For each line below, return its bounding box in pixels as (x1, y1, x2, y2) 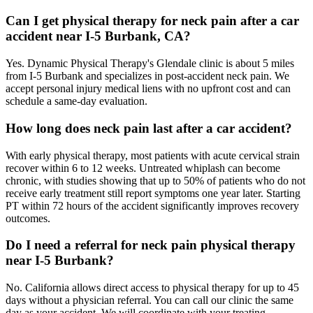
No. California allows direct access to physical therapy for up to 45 (6, 282, 299, 294)
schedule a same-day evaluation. (6, 95, 147, 108)
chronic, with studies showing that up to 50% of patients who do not (6, 174, 305, 187)
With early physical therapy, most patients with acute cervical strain (6, 149, 300, 161)
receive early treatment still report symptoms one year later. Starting (6, 187, 300, 199)
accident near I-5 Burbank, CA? (6, 29, 191, 44)
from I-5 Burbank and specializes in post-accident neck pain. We (6, 70, 289, 82)
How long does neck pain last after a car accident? (6, 120, 292, 136)
